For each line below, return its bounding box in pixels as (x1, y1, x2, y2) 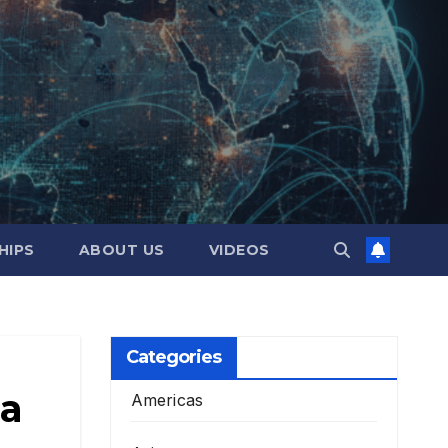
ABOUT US (78, 241, 165, 259)
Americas (130, 390, 204, 410)
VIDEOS (208, 241, 270, 259)
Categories (125, 346, 222, 368)
